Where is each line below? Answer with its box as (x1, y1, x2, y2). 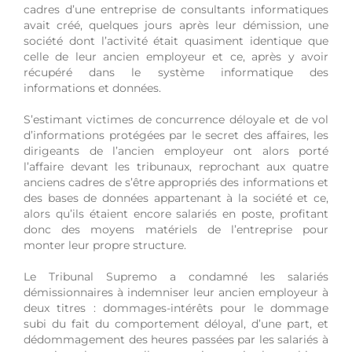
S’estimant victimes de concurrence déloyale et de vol (24, 112, 328, 127)
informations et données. (24, 81, 161, 96)
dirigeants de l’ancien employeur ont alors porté (24, 144, 328, 159)
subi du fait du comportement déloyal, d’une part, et (24, 317, 328, 332)
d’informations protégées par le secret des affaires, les (24, 128, 328, 143)
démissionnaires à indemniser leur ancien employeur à (24, 285, 328, 300)
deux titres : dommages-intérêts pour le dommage (24, 301, 328, 316)
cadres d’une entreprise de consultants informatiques (24, 2, 328, 17)
